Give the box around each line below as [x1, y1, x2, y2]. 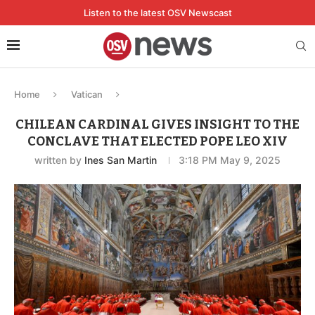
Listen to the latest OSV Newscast [83, 7, 232, 18]
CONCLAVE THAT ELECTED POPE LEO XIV [27, 133, 288, 149]
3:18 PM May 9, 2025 [179, 153, 281, 166]
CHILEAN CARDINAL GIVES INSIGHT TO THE [15, 116, 300, 132]
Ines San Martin [84, 153, 157, 166]
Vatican [71, 88, 103, 100]
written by [34, 153, 84, 166]
